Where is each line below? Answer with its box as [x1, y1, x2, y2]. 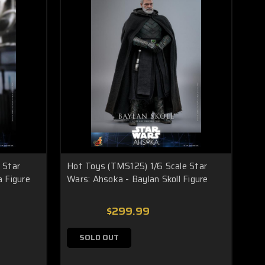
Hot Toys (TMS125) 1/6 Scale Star [67, 159, 207, 173]
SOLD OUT [79, 231, 119, 244]
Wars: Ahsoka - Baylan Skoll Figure [67, 172, 208, 186]
